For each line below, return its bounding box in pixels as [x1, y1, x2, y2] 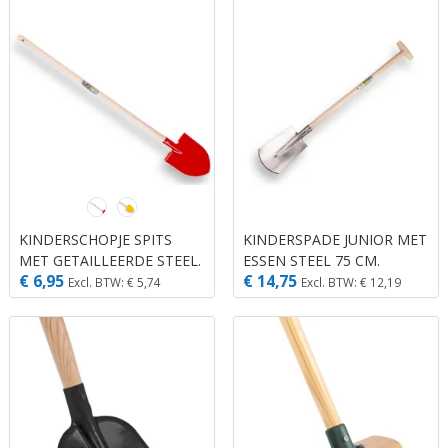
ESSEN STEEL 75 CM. [243, 251, 380, 271]
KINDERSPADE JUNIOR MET [243, 230, 427, 250]
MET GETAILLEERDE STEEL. [19, 251, 201, 271]
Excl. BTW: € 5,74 [68, 273, 161, 290]
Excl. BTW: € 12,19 [301, 273, 401, 290]
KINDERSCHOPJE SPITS [19, 230, 172, 250]
